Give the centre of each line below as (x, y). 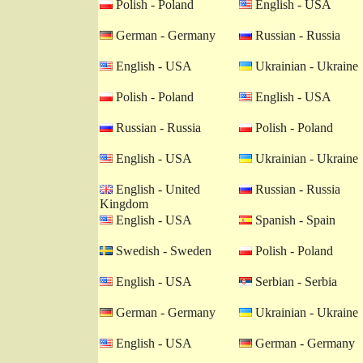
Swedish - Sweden (162, 251)
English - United (156, 189)
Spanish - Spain (294, 220)
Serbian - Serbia (295, 282)
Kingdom (124, 204)
